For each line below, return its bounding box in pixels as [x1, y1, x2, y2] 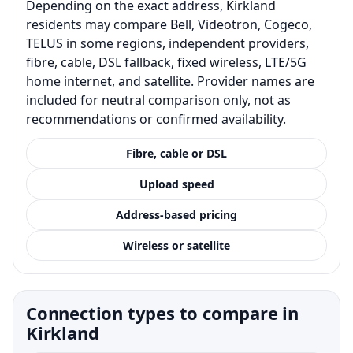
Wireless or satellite [123, 237, 230, 253]
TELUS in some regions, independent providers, [26, 34, 309, 52]
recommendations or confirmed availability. [26, 110, 286, 128]
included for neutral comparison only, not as [26, 91, 291, 109]
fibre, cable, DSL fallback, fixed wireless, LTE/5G [26, 53, 307, 71]
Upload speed [139, 176, 214, 191]
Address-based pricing [116, 206, 237, 222]
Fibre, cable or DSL [126, 145, 227, 161]
